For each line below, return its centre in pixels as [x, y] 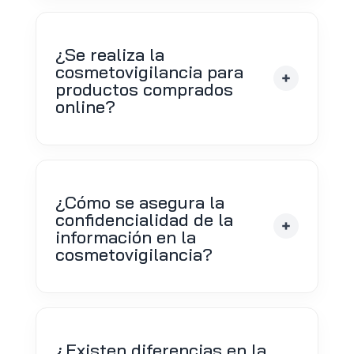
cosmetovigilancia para [149, 72]
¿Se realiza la [109, 54]
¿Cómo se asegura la [139, 202]
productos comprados [144, 89]
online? [85, 106]
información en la [125, 237]
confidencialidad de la [144, 219]
